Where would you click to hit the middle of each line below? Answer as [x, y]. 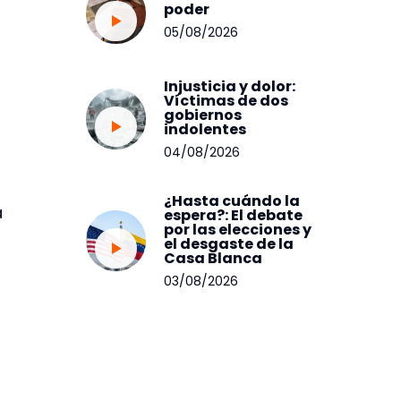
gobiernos [203, 115]
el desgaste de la [229, 243]
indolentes [205, 129]
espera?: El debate [234, 215]
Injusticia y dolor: [230, 86]
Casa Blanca [213, 258]
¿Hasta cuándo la [232, 200]
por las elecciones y [238, 229]
